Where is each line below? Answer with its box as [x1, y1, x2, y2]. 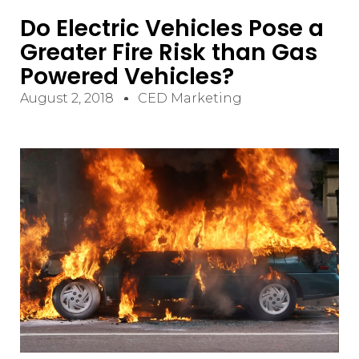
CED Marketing [138, 91, 242, 106]
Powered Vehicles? [20, 61, 234, 92]
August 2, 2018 [20, 91, 114, 106]
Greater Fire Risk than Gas [20, 37, 317, 68]
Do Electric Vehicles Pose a [20, 13, 324, 44]
